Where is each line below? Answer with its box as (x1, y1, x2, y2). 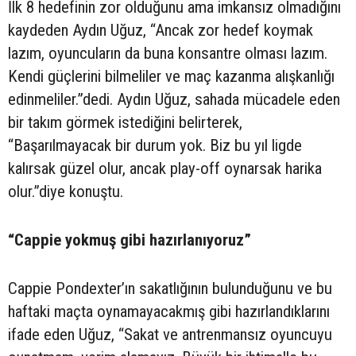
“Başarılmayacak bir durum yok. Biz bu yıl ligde (8, 135, 302, 155)
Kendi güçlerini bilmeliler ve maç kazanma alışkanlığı (8, 66, 335, 86)
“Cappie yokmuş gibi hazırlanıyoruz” (8, 230, 251, 250)
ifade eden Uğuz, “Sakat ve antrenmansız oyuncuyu (8, 324, 332, 344)
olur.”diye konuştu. (8, 181, 123, 201)
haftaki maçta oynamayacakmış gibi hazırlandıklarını (8, 301, 330, 321)
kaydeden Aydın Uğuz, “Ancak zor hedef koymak (8, 20, 313, 40)
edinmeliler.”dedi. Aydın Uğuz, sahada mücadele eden (8, 89, 340, 109)
